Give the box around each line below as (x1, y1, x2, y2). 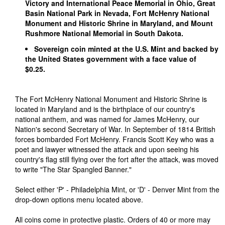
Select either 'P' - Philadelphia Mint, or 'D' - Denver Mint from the (15, 184, 219, 194)
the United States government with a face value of (25, 54, 196, 64)
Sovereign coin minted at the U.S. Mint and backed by (34, 44, 218, 54)
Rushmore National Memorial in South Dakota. (25, 28, 183, 38)
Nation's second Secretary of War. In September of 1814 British (15, 124, 215, 134)
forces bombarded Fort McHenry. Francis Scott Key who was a (15, 134, 214, 144)
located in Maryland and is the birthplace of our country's (15, 104, 195, 114)
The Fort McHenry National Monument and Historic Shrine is (15, 94, 207, 104)
